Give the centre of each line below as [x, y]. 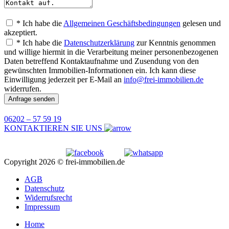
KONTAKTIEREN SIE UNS [53, 128]
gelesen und [201, 24]
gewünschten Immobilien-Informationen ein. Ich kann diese [100, 71]
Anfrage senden [31, 99]
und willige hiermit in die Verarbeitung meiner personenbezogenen [111, 52]
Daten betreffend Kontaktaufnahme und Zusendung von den [101, 61]
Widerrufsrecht [48, 198]
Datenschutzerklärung [99, 43]
